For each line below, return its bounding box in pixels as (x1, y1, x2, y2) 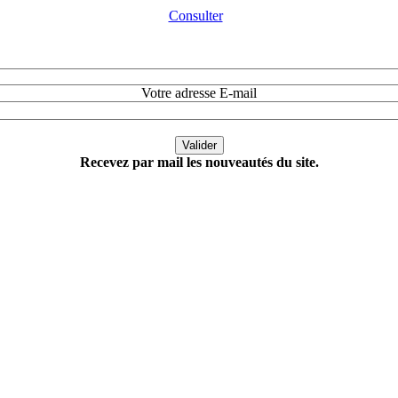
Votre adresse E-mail (141, 85, 257, 100)
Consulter (168, 8, 223, 23)
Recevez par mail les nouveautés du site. (79, 155, 319, 170)
